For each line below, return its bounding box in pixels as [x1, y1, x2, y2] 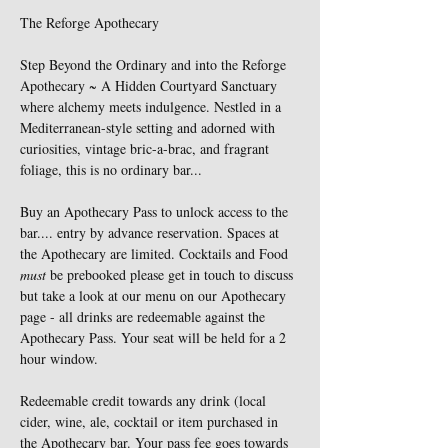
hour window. [20, 349, 102, 368]
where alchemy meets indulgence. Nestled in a [20, 97, 285, 116]
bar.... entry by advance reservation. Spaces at [20, 223, 283, 242]
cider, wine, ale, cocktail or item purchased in [20, 412, 282, 431]
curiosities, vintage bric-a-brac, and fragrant [20, 139, 273, 158]
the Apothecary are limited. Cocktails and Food [20, 244, 292, 263]
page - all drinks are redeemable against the [20, 307, 269, 326]
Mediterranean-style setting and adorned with [20, 118, 279, 137]
